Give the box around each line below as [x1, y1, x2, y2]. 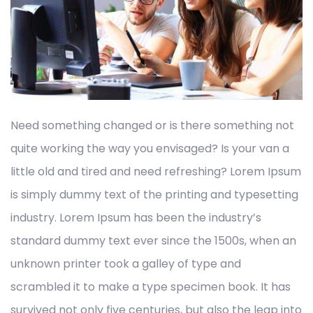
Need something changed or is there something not [10, 117, 294, 134]
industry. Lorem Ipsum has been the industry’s [10, 210, 261, 226]
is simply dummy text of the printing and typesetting [10, 187, 298, 203]
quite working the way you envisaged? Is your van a [10, 140, 289, 157]
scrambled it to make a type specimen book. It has [10, 279, 291, 296]
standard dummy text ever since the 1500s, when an [10, 233, 296, 249]
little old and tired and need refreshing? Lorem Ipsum [10, 163, 301, 180]
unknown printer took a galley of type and [10, 256, 241, 272]
